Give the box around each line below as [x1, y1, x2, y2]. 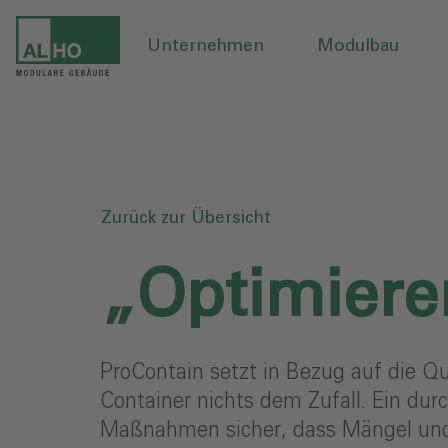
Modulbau [316, 37, 399, 55]
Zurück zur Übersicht [101, 210, 271, 227]
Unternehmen [146, 37, 264, 55]
